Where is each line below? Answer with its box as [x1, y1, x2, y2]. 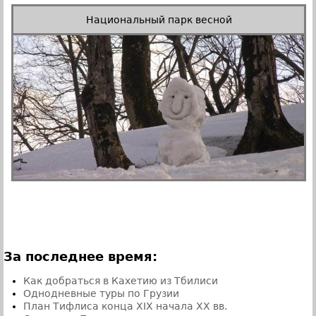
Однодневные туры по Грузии [23, 287, 179, 299]
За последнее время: [4, 248, 157, 264]
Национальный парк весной [85, 13, 232, 25]
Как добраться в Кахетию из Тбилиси [23, 274, 218, 286]
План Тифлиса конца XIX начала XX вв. [23, 300, 227, 312]
